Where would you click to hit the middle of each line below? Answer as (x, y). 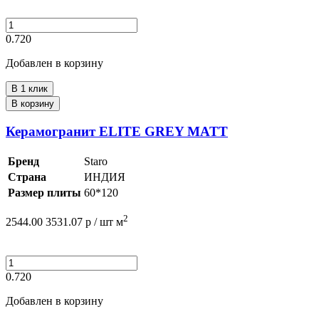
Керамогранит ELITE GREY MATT (117, 132)
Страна (27, 177)
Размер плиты (45, 192)
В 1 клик (30, 88)
